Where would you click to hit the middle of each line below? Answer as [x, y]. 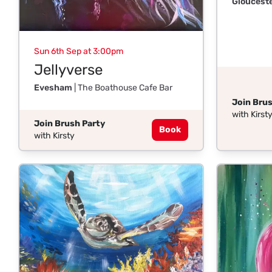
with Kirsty [54, 136]
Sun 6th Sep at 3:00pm [79, 52]
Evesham [53, 88]
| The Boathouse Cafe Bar [122, 88]
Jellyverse [68, 70]
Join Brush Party [70, 124]
